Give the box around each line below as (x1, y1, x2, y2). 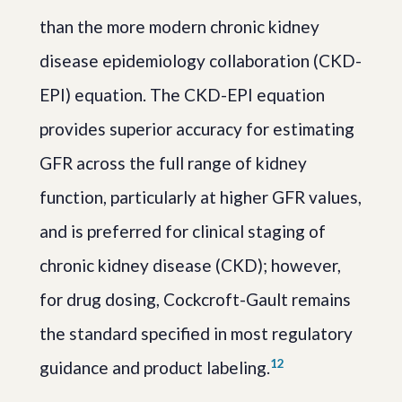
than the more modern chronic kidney (39, 15, 319, 37)
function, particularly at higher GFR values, (39, 186, 362, 207)
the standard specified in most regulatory (39, 322, 353, 344)
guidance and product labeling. (39, 356, 270, 378)
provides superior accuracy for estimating (39, 118, 354, 139)
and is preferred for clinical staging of (39, 220, 326, 241)
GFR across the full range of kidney (39, 152, 307, 173)
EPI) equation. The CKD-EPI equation (39, 83, 325, 105)
